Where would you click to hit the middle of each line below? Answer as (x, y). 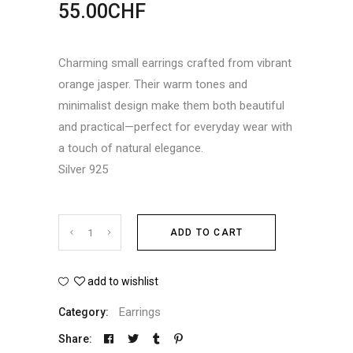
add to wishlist (123, 281)
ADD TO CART (207, 232)
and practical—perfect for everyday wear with (175, 126)
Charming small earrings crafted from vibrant (175, 63)
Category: (85, 312)
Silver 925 (83, 169)
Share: (75, 338)
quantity (84, 301)
